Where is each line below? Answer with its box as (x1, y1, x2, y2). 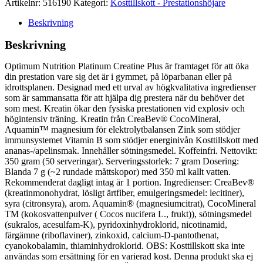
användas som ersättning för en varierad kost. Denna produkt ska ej (5, 251, 253, 261)
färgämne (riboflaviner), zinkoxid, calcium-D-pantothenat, (5, 230, 219, 240)
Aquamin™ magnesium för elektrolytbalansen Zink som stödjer (5, 124, 240, 134)
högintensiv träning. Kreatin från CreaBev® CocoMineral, (5, 113, 221, 124)
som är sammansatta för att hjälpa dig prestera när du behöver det (5, 92, 244, 103)
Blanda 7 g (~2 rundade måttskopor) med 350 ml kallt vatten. (5, 166, 231, 177)
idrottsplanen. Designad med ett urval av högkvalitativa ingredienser (5, 82, 256, 92)
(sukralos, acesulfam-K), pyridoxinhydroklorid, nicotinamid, (5, 219, 227, 230)
